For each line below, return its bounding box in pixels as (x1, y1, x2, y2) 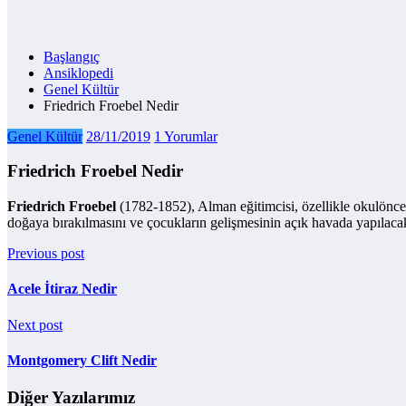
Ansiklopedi (43, 64, 113, 81)
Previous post (7, 246, 84, 262)
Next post (7, 316, 63, 333)
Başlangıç (43, 48, 100, 64)
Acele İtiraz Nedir (7, 281, 117, 297)
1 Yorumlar (154, 128, 217, 144)
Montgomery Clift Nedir (7, 352, 157, 368)
